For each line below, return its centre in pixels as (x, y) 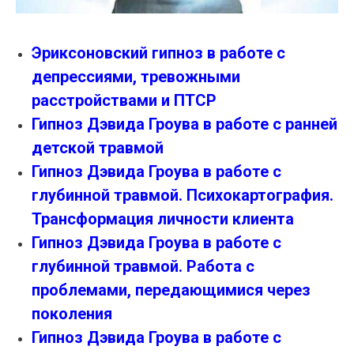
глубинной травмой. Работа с (143, 267)
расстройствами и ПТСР (124, 101)
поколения (72, 314)
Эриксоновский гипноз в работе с (158, 53)
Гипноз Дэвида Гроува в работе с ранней (185, 124)
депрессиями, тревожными (136, 77)
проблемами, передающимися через (171, 290)
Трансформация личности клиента (163, 219)
